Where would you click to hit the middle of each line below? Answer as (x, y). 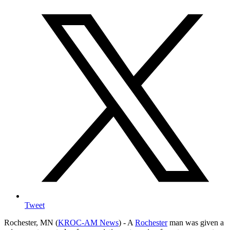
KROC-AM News (88, 223)
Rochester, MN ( (31, 223)
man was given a (196, 223)
